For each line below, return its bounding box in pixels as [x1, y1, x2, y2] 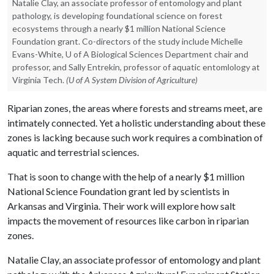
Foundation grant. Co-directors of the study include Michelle [12, 35, 243, 46]
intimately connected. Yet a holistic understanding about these [7, 116, 265, 128]
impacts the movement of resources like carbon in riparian [7, 214, 249, 226]
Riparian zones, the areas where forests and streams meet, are [7, 102, 262, 114]
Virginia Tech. [12, 74, 64, 85]
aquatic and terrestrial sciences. [7, 146, 139, 158]
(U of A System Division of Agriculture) [66, 74, 198, 85]
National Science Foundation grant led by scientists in [7, 185, 229, 197]
